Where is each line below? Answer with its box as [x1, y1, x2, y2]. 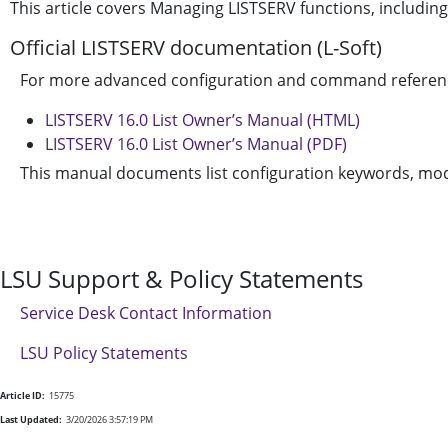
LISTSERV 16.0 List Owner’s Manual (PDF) [45, 133, 347, 155]
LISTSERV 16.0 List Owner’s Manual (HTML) [45, 109, 360, 131]
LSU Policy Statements [20, 342, 188, 364]
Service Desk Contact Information [20, 302, 272, 324]
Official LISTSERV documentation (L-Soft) [10, 34, 382, 61]
